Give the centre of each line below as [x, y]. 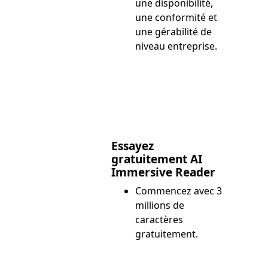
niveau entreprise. [176, 46]
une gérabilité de [174, 32]
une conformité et [176, 18]
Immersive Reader [164, 173]
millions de [160, 205]
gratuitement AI [157, 159]
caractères [159, 220]
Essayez [133, 146]
